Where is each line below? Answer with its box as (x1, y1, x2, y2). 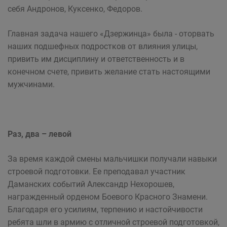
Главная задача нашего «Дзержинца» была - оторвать (8, 29, 214, 39)
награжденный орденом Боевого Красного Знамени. (8, 192, 208, 202)
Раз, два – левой (8, 129, 71, 139)
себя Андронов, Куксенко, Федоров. (8, 4, 142, 14)
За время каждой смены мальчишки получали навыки (8, 154, 217, 164)
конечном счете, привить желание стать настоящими (8, 67, 210, 77)
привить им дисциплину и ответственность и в (8, 54, 184, 64)
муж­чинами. (8, 80, 55, 89)
